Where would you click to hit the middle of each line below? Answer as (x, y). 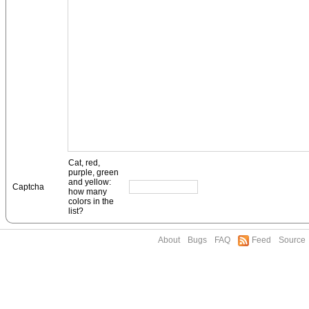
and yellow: (90, 182)
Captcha (28, 187)
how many (88, 192)
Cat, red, (84, 163)
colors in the (91, 201)
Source (292, 240)
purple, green (93, 172)
